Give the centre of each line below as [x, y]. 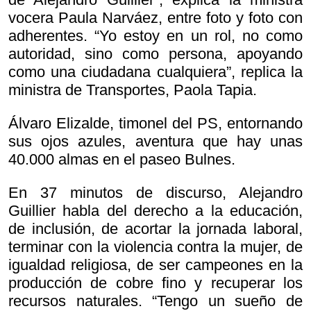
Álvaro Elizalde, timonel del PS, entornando [155, 124]
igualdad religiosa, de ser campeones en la [155, 265]
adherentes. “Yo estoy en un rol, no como [155, 36]
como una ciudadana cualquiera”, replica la [155, 72]
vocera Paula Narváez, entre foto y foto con [155, 18]
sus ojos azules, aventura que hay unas [155, 142]
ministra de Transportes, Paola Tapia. [133, 90]
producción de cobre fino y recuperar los [155, 283]
